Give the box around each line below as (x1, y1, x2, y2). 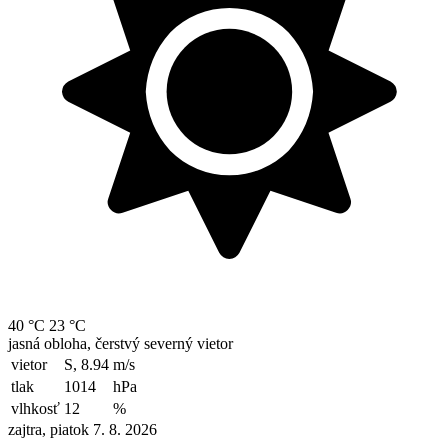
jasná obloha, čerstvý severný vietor (8, 334, 233, 352)
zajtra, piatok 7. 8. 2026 (8, 420, 157, 438)
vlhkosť (11, 399, 60, 417)
